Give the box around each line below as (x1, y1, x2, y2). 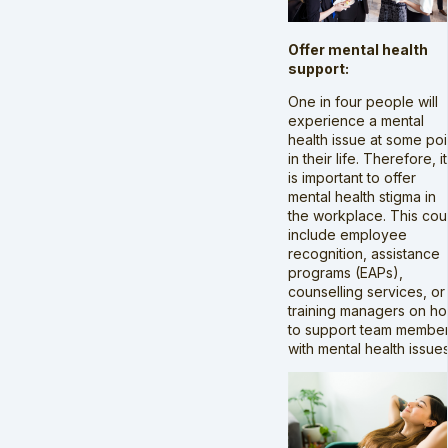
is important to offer (288, 169, 416, 187)
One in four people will (288, 93, 438, 111)
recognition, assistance (288, 245, 440, 263)
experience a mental (288, 112, 424, 130)
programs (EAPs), (288, 264, 403, 282)
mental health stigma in (288, 188, 436, 206)
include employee (288, 226, 407, 244)
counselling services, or (288, 283, 445, 301)
